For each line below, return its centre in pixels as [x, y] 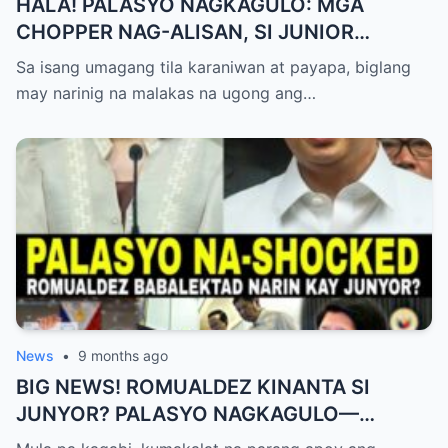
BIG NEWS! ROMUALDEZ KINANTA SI [193, 387]
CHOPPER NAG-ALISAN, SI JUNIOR [185, 32]
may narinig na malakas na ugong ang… [166, 93]
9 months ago [123, 356]
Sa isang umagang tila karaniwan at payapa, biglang [213, 67]
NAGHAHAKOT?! [95, 59]
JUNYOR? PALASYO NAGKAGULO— [187, 414]
